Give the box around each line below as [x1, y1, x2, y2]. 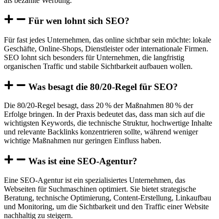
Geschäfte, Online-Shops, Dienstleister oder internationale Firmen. [4, 44, 208, 53]
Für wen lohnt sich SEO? [28, 16, 130, 26]
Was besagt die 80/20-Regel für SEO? [28, 81, 178, 92]
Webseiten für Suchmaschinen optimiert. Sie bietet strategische [4, 184, 196, 193]
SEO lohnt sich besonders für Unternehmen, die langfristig [4, 53, 184, 62]
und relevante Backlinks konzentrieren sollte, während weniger [4, 128, 198, 136]
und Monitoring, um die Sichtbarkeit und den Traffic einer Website [4, 202, 209, 211]
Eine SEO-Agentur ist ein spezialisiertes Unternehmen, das [4, 175, 185, 184]
